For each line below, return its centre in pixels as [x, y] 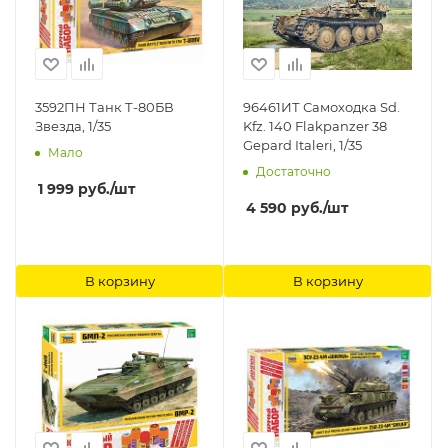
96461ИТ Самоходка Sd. [321, 107]
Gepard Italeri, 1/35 [302, 145]
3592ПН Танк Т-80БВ [104, 107]
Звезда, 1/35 [73, 126]
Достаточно [293, 172]
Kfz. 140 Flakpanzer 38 [269, 126]
